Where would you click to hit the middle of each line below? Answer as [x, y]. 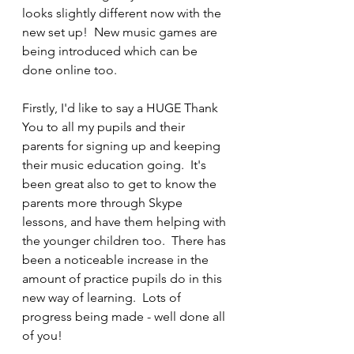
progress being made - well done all [125, 316]
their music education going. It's [116, 165]
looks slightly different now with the [123, 13]
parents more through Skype [104, 203]
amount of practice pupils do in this [124, 279]
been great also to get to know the [121, 184]
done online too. [70, 70]
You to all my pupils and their [105, 127]
